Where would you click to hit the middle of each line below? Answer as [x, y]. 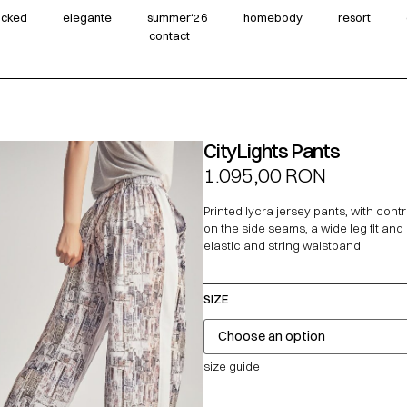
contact [169, 36]
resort [354, 18]
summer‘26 [177, 18]
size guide [232, 366]
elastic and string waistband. [283, 246]
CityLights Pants [272, 150]
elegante [87, 18]
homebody [273, 18]
